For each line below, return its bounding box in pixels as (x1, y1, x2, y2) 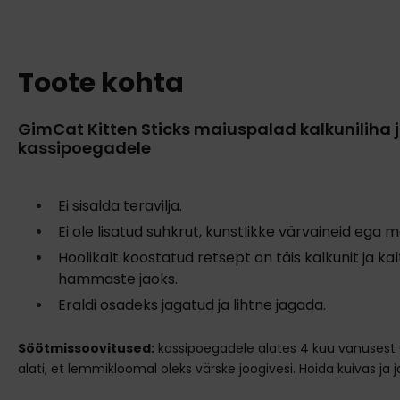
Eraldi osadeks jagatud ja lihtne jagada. (58, 294, 326, 315)
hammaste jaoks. (58, 268, 178, 289)
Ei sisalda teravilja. (58, 195, 182, 216)
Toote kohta (18, 63, 184, 102)
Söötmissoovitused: (18, 338, 154, 357)
